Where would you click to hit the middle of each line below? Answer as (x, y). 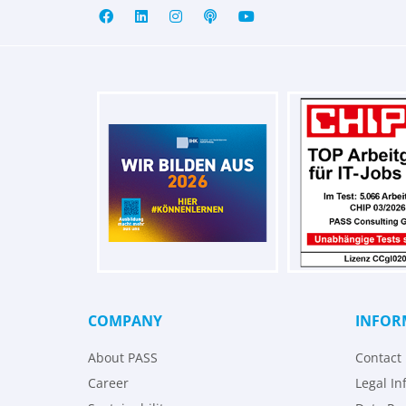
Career (108, 383)
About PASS (123, 358)
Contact (378, 358)
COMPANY (125, 321)
